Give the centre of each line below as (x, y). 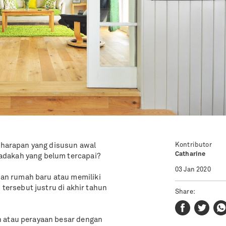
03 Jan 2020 (193, 169)
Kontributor (193, 145)
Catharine (190, 154)
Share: (185, 192)
